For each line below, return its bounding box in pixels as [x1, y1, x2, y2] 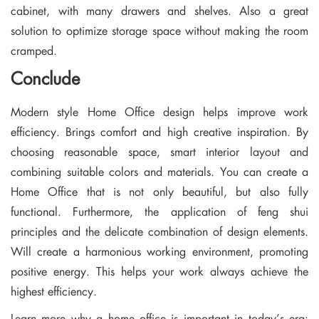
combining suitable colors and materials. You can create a [11, 163, 308, 180]
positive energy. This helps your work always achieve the [11, 263, 308, 280]
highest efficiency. [11, 283, 97, 300]
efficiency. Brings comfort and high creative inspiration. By [11, 123, 308, 140]
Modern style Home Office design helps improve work [11, 103, 308, 120]
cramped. [11, 42, 57, 59]
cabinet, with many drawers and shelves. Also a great [11, 2, 308, 19]
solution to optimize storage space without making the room [11, 22, 308, 39]
